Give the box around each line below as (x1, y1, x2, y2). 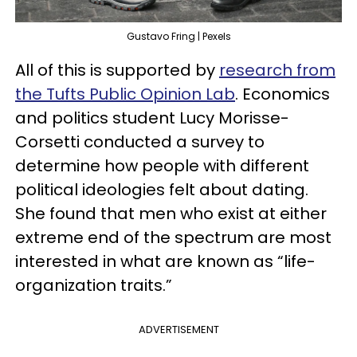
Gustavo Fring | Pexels (126, 29, 231, 43)
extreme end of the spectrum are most (15, 226, 331, 249)
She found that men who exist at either (15, 202, 327, 225)
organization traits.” (15, 274, 172, 296)
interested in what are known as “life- (15, 250, 316, 273)
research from (219, 59, 335, 81)
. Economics (235, 83, 330, 105)
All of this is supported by (15, 59, 219, 81)
